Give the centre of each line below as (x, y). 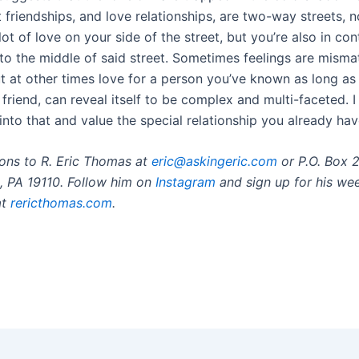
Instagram (186, 182)
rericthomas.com (61, 203)
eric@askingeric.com (214, 161)
